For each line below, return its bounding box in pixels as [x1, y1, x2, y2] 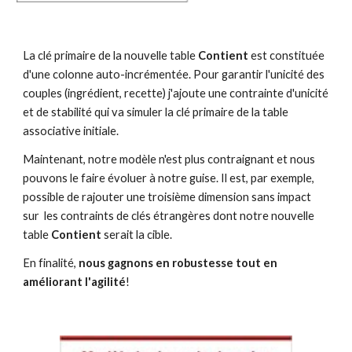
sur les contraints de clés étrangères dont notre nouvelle [23, 209, 315, 222]
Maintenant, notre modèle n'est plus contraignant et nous [23, 152, 316, 166]
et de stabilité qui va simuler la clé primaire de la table [23, 105, 289, 119]
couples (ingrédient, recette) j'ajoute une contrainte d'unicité [23, 86, 329, 100]
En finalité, [23, 256, 79, 269]
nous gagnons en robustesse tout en [79, 256, 278, 269]
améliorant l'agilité [23, 275, 126, 288]
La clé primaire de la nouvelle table [23, 49, 199, 62]
